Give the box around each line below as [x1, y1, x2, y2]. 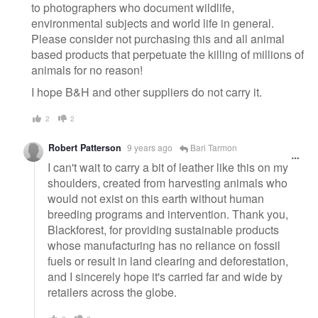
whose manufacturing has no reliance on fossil [48, 237, 280, 254]
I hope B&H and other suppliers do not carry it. [31, 84, 262, 101]
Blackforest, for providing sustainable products [48, 221, 279, 238]
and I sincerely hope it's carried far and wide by [48, 268, 283, 285]
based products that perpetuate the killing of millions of [31, 45, 304, 62]
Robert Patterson [48, 141, 121, 154]
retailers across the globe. [48, 284, 177, 301]
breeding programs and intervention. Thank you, [48, 206, 288, 223]
